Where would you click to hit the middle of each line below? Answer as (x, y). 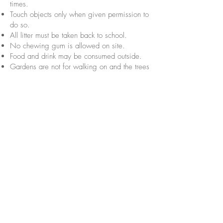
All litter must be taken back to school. (68, 35)
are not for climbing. (42, 77)
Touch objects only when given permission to (79, 14)
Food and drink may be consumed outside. (76, 56)
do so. (20, 25)
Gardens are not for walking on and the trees (80, 67)
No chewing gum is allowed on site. (67, 46)
